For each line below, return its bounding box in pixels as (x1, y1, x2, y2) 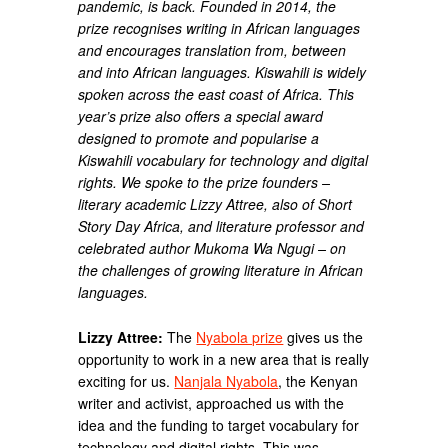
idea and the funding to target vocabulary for (78, 414, 360, 435)
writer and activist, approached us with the (78, 392, 345, 413)
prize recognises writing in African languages (78, 17, 361, 38)
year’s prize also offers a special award (78, 105, 324, 126)
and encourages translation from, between (78, 39, 347, 60)
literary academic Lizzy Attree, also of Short (78, 193, 353, 214)
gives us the (283, 326, 364, 347)
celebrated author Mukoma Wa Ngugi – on (78, 237, 347, 258)
